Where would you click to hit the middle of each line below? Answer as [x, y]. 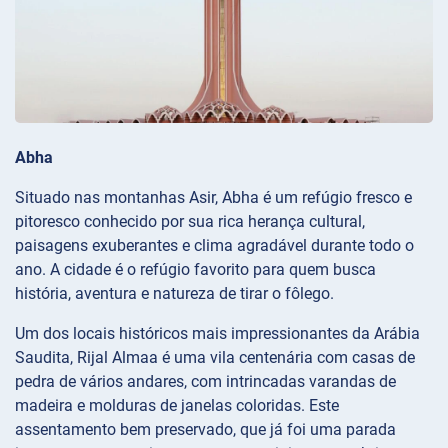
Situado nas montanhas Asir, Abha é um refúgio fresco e [213, 197]
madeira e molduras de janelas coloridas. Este [177, 405]
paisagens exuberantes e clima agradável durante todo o [214, 245]
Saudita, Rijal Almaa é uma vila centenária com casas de [215, 357]
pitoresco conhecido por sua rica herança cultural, [190, 221]
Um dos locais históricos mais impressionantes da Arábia [217, 333]
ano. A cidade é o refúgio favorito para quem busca [195, 269]
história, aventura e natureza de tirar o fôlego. [174, 293]
